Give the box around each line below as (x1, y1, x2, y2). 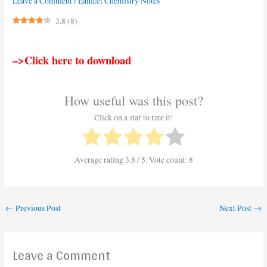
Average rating (74, 154, 125, 165)
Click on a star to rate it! (94, 111, 173, 123)
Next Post (219, 203, 253, 214)
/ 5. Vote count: (135, 154, 189, 165)
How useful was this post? (64, 92, 203, 110)
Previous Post (14, 203, 61, 214)
